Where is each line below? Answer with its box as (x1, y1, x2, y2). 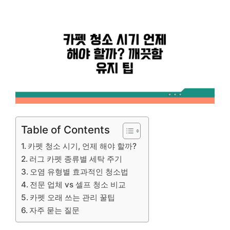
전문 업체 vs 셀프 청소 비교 (30, 180, 126, 190)
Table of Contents (21, 123, 110, 137)
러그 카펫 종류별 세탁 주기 (29, 154, 123, 164)
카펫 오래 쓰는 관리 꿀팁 (30, 193, 116, 203)
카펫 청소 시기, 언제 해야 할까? (28, 141, 137, 151)
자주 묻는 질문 (29, 205, 80, 216)
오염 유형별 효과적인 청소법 (30, 167, 129, 177)
